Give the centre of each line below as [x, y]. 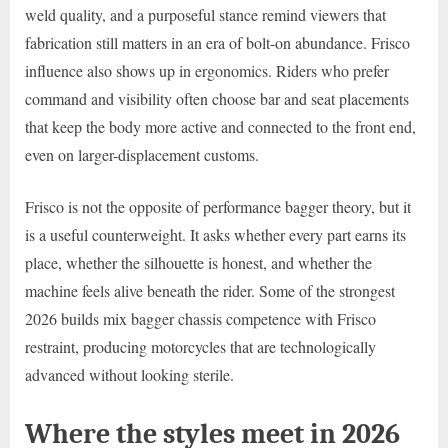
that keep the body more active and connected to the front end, [220, 126]
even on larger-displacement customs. [142, 154]
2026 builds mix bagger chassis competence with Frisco [200, 318]
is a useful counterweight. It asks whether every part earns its [215, 234]
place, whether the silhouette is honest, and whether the [198, 262]
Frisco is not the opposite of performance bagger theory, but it [218, 206]
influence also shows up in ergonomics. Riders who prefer [207, 70]
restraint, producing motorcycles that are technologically [200, 346]
